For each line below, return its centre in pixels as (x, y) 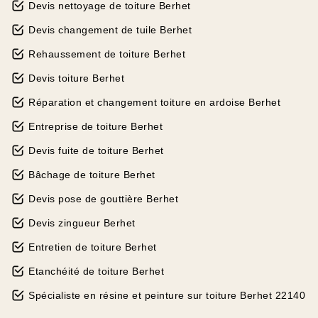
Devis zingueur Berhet (82, 223)
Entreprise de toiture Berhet (95, 126)
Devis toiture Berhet (76, 78)
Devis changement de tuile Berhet (110, 30)
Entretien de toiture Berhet (93, 247)
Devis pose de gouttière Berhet (103, 199)
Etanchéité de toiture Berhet (96, 271)
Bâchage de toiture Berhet (92, 175)
